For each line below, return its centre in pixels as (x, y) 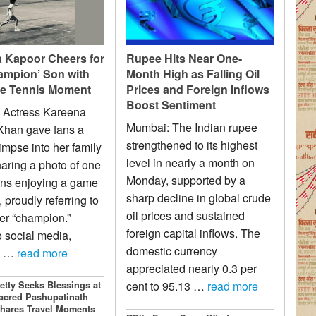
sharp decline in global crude (199, 197)
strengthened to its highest (192, 145)
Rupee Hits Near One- (184, 58)
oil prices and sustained (186, 215)
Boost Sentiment (171, 104)
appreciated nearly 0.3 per (192, 268)
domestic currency (172, 250)
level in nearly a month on (191, 162)
